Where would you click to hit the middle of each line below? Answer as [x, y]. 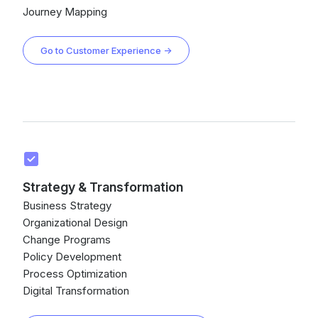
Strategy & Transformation [103, 187]
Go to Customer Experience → [106, 50]
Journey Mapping [65, 12]
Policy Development [72, 257]
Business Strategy [67, 205]
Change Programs [67, 240]
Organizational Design [75, 223]
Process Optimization [75, 274]
